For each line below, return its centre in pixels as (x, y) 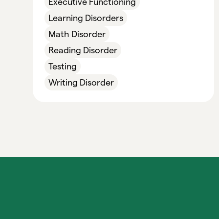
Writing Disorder (81, 82)
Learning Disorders (86, 18)
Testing (63, 66)
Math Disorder (77, 34)
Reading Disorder (83, 50)
